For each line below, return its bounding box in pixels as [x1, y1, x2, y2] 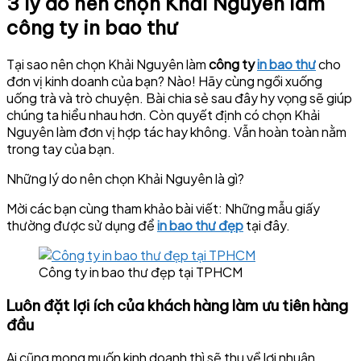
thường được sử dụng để [6, 216, 157, 234]
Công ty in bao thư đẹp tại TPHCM [39, 263, 243, 280]
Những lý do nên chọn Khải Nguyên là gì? [6, 169, 244, 187]
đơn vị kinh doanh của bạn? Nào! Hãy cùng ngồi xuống [6, 72, 322, 89]
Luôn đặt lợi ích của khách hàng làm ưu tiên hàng [6, 295, 348, 315]
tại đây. [243, 216, 290, 234]
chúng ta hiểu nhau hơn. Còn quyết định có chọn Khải [6, 106, 320, 123]
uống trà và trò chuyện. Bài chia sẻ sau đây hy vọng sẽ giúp [6, 89, 352, 106]
